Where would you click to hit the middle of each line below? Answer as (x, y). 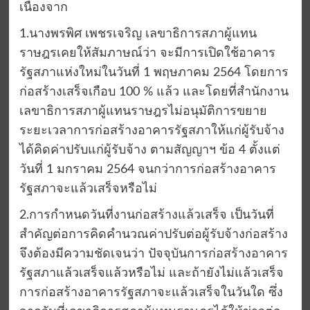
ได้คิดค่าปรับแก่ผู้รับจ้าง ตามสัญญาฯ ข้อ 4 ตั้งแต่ (149, 151)
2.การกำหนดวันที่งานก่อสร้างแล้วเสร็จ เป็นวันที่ (146, 216)
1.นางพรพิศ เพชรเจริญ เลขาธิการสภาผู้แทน (138, 34)
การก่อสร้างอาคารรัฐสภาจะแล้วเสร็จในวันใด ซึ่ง (151, 293)
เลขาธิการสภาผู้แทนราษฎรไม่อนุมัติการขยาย (143, 112)
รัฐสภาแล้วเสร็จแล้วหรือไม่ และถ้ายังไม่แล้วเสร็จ (151, 274)
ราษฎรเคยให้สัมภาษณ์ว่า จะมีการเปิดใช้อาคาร (147, 54)
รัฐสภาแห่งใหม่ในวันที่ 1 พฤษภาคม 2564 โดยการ (154, 73)
